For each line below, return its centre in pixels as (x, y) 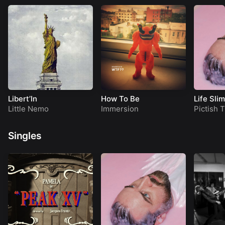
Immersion (120, 109)
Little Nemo (28, 109)
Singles (25, 135)
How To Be (120, 98)
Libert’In (23, 98)
